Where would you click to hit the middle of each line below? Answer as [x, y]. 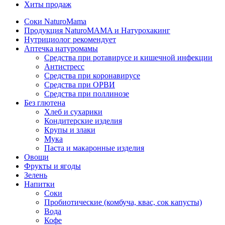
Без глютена [45, 103]
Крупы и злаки [70, 130]
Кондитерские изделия [83, 121]
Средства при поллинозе [87, 94]
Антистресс [64, 67]
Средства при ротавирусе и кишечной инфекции [128, 58]
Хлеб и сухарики [73, 112]
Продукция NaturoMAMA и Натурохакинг [97, 30]
